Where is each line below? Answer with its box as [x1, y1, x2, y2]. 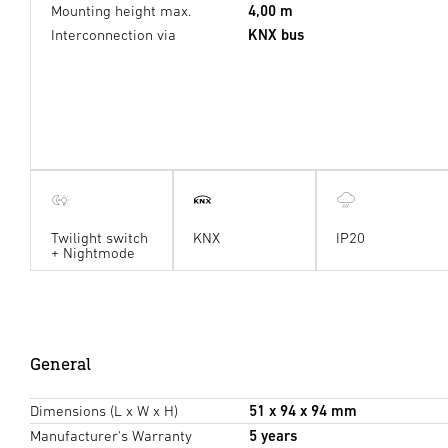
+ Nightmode [50, 244, 135, 262]
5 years [248, 427, 297, 445]
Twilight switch [50, 229, 148, 247]
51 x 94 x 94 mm [248, 402, 357, 420]
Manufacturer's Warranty [30, 427, 192, 445]
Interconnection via [51, 25, 176, 43]
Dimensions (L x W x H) [30, 402, 178, 420]
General [30, 353, 91, 375]
